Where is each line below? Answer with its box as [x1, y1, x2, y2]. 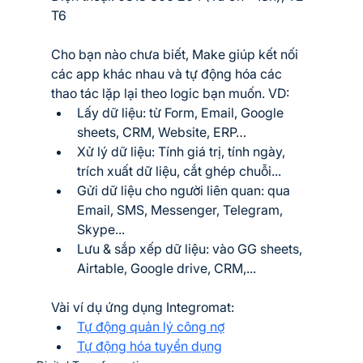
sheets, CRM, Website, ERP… [76, 123, 246, 140]
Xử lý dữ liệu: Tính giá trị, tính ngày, [76, 143, 288, 160]
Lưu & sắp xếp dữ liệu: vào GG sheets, [76, 240, 305, 257]
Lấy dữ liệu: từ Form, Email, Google [76, 104, 287, 121]
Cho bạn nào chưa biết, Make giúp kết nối [50, 45, 301, 62]
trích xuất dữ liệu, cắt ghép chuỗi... [76, 162, 281, 179]
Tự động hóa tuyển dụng [76, 337, 222, 354]
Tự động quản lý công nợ [76, 318, 224, 335]
